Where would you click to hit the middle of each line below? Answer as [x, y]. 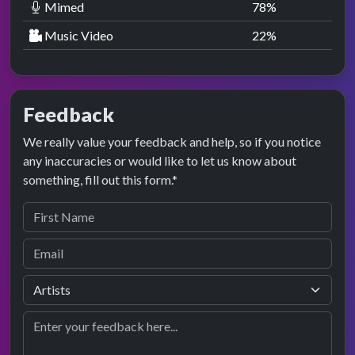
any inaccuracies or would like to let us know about [160, 161]
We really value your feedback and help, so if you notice [172, 142]
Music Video [78, 36]
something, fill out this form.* [100, 180]
